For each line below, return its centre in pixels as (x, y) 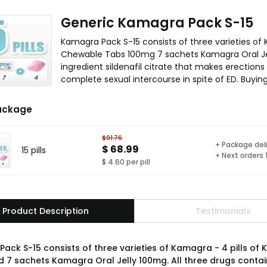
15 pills (34, 150)
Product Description (45, 211)
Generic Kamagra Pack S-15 (157, 23)
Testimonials (223, 211)
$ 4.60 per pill (126, 162)
